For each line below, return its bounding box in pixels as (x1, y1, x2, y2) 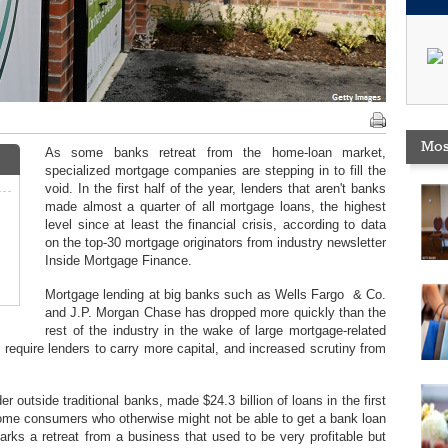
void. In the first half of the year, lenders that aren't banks (45, 181, 386, 196)
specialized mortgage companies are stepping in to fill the (45, 163, 386, 178)
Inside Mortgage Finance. (45, 253, 192, 268)
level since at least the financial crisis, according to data (45, 217, 386, 232)
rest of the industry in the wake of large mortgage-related (45, 323, 386, 338)
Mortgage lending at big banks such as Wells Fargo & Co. (45, 287, 386, 302)
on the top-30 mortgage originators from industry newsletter (45, 235, 386, 250)
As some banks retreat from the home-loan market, (45, 145, 386, 160)
